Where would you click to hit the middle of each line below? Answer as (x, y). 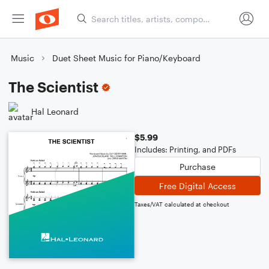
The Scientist (53, 87)
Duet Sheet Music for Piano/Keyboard (126, 58)
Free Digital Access (198, 186)
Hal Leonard (55, 111)
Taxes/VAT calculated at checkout (182, 204)
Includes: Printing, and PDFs (185, 150)
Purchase (198, 166)
